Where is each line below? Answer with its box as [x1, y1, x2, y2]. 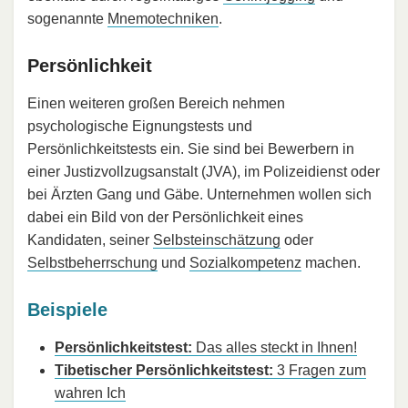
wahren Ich [55, 384, 126, 401]
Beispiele [27, 299, 107, 320]
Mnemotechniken [107, 10, 219, 26]
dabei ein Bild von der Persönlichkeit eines [27, 209, 303, 225]
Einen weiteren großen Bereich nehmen [27, 95, 285, 111]
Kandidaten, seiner [27, 231, 153, 248]
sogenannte [27, 10, 107, 26]
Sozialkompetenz [189, 254, 301, 270]
